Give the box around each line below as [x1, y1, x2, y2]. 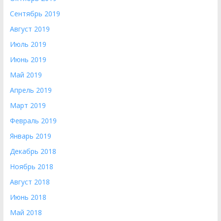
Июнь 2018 [9, 192, 46, 202]
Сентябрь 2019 [9, 9, 60, 18]
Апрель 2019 [9, 85, 52, 95]
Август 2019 [9, 24, 50, 34]
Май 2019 [9, 70, 42, 79]
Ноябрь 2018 [9, 162, 53, 171]
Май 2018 [9, 208, 42, 217]
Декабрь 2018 [9, 147, 56, 156]
